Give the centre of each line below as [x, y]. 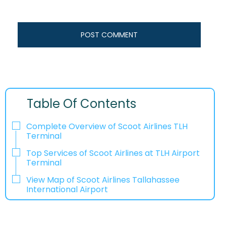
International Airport [67, 189]
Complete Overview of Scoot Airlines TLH [107, 127]
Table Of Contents [82, 104]
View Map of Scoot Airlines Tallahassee [103, 180]
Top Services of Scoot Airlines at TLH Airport [113, 153]
